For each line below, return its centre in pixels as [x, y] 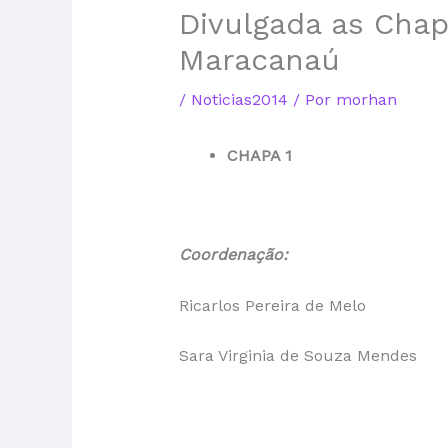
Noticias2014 [239, 99]
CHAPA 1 [259, 155]
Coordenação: [233, 255]
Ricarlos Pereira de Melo [272, 305]
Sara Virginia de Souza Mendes [297, 356]
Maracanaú [259, 59]
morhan [366, 99]
